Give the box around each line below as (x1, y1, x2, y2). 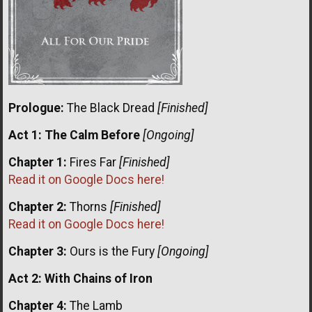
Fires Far (67, 155, 119, 169)
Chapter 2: (8, 199, 67, 214)
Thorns (67, 199, 110, 214)
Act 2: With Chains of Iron (8, 271, 153, 286)
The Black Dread (64, 100, 157, 115)
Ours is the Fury (67, 244, 157, 258)
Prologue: (8, 100, 64, 115)
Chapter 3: (8, 244, 67, 258)
